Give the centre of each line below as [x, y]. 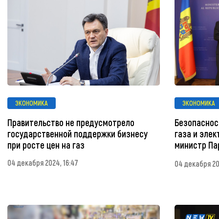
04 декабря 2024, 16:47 [43, 162]
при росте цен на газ [46, 145]
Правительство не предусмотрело [71, 122]
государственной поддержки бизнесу [77, 133]
